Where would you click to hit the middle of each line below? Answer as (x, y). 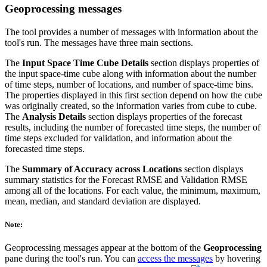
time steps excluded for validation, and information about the (118, 138)
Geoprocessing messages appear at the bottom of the (104, 248)
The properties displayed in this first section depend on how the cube (133, 95)
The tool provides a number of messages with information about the (131, 32)
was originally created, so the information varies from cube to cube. (131, 105)
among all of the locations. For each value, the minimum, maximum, (133, 190)
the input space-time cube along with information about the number (131, 73)
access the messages (175, 259)
